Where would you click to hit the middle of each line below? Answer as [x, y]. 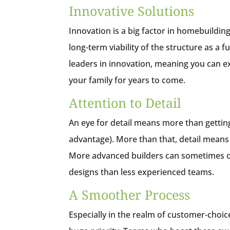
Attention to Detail [125, 102]
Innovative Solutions [132, 11]
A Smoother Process [130, 194]
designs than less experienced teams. [143, 172]
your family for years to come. [128, 80]
